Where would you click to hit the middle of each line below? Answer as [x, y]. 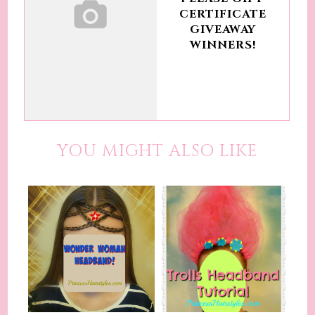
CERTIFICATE [223, 14]
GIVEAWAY [223, 30]
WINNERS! [223, 45]
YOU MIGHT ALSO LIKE [157, 151]
